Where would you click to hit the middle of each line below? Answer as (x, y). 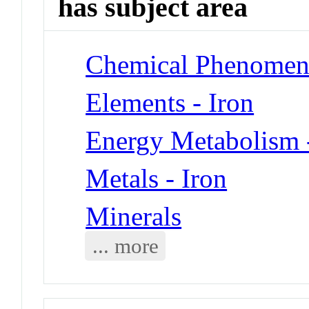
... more (125, 246)
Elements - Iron (170, 102)
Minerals (134, 216)
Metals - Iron (157, 178)
